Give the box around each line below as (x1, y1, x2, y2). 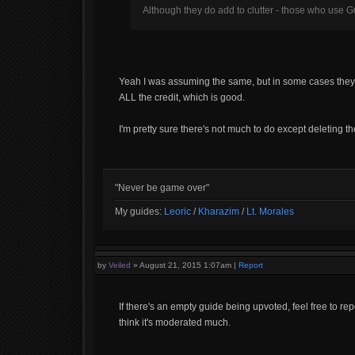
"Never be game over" (115, 182, 209, 193)
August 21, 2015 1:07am (139, 261, 231, 269)
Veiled (109, 261, 131, 269)
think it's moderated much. (119, 317, 231, 328)
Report (239, 261, 263, 269)
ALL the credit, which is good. (119, 92, 245, 103)
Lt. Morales (246, 206, 294, 217)
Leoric (164, 206, 191, 217)
